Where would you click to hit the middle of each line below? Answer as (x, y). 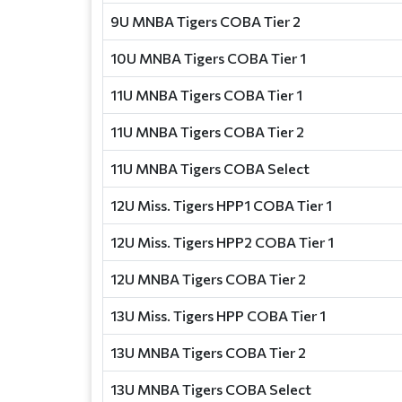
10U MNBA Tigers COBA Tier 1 (208, 58)
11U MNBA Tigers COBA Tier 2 (207, 131)
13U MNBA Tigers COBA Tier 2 (208, 352)
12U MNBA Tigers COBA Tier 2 (208, 279)
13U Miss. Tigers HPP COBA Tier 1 (218, 315)
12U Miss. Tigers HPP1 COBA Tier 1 (221, 205)
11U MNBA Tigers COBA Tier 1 (206, 95)
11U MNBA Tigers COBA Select (210, 168)
